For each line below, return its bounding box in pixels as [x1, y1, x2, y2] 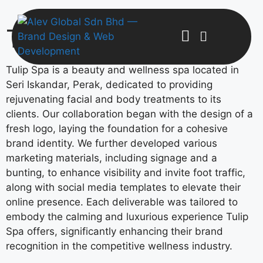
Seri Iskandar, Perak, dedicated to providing [6, 79, 213, 90]
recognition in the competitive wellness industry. [6, 240, 232, 252]
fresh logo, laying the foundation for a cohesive [6, 123, 228, 134]
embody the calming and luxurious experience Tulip [6, 211, 248, 222]
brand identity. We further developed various [6, 137, 217, 149]
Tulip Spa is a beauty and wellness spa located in [6, 64, 239, 76]
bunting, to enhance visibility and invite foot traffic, [6, 167, 245, 178]
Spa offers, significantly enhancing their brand [6, 225, 223, 237]
